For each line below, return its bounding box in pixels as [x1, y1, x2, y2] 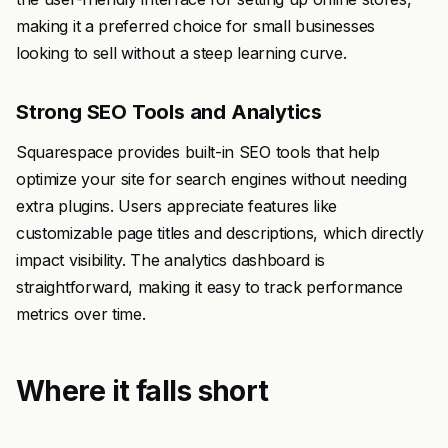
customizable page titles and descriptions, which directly [16, 223, 424, 243]
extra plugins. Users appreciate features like [16, 196, 338, 216]
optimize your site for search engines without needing [16, 169, 407, 189]
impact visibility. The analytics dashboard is [16, 250, 326, 270]
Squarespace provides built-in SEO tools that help [16, 142, 380, 162]
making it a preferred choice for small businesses [16, 16, 375, 36]
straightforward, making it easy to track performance [16, 277, 403, 297]
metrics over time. [16, 304, 146, 324]
